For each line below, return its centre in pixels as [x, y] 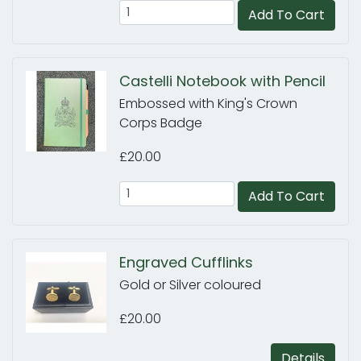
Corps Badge [161, 123]
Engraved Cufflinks [186, 262]
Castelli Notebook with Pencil [222, 81]
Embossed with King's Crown [208, 104]
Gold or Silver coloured [190, 285]
